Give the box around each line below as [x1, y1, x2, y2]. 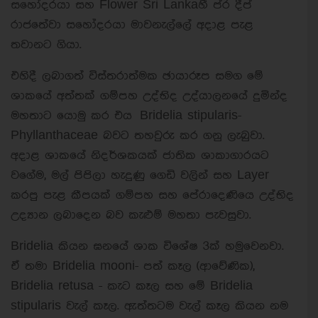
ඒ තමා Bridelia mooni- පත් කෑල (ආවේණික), [11, 260, 255, 273]
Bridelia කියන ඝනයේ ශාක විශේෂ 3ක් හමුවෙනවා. [11, 240, 284, 253]
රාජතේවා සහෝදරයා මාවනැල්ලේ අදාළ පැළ [11, 18, 253, 32]
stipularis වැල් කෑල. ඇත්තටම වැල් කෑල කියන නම [11, 300, 288, 313]
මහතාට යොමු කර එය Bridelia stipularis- [11, 109, 241, 123]
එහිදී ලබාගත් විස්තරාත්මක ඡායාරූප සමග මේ [11, 70, 263, 83]
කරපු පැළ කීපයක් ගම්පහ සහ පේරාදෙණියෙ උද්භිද [11, 189, 294, 202]
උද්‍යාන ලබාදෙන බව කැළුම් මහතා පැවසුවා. [11, 209, 251, 222]
